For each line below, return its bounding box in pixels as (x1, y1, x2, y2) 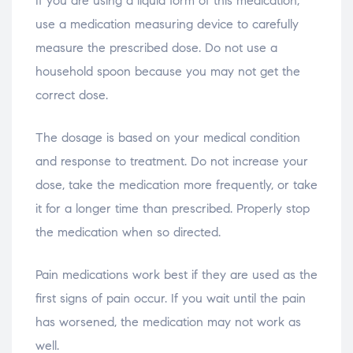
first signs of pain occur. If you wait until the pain (35, 290, 306, 306)
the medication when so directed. (35, 224, 221, 240)
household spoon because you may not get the (35, 63, 300, 79)
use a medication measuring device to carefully (35, 16, 299, 32)
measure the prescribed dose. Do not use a (35, 39, 277, 55)
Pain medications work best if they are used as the (35, 266, 318, 282)
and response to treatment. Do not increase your (35, 153, 308, 169)
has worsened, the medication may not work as (35, 314, 301, 329)
